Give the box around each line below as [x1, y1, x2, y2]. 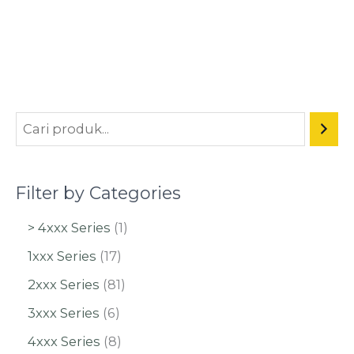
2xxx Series [28, 276, 100, 292]
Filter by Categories [16, 182, 181, 203]
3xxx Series [28, 304, 100, 321]
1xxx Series [28, 247, 96, 264]
